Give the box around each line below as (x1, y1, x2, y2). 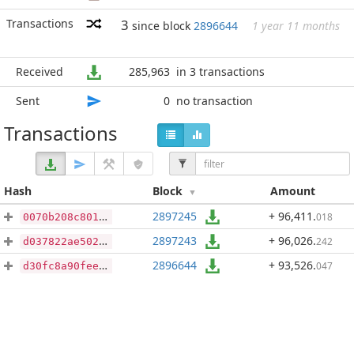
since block (132, 18, 194, 33)
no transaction (176, 93, 253, 108)
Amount (269, 183, 315, 198)
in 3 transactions (176, 64, 265, 79)
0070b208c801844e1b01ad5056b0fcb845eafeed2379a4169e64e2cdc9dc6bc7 (23, 211, 99, 223)
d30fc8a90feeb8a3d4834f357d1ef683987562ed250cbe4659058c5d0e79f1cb (23, 260, 99, 272)
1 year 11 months (252, 18, 340, 33)
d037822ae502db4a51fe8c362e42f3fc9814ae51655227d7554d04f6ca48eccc (23, 235, 99, 247)
